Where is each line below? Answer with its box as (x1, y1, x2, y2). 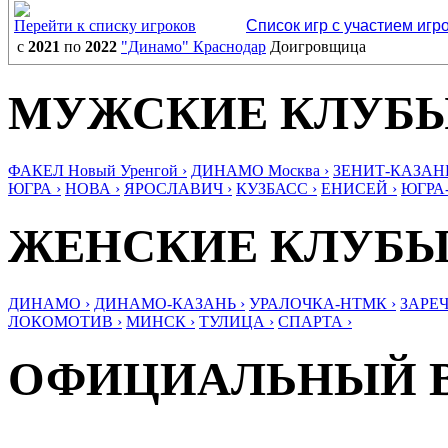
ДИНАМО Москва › (191, 161, 329, 179)
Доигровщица (270, 38, 366, 55)
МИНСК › (126, 312, 195, 330)
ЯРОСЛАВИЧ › (124, 179, 232, 197)
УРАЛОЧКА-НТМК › (249, 294, 396, 312)
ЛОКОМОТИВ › (8, 312, 122, 330)
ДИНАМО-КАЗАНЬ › (94, 294, 245, 312)
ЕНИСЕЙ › (321, 179, 397, 197)
